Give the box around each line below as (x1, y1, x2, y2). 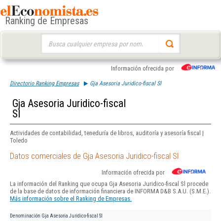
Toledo (10, 137, 28, 144)
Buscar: (40, 35, 60, 42)
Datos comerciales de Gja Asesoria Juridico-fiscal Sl (10, 151, 179, 161)
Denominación (10, 213, 40, 219)
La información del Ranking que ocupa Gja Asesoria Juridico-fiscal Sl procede (10, 180, 208, 188)
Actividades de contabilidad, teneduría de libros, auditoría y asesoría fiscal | (10, 129, 204, 137)
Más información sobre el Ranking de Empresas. (10, 195, 132, 203)
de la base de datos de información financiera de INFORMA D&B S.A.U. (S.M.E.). (10, 187, 211, 195)
